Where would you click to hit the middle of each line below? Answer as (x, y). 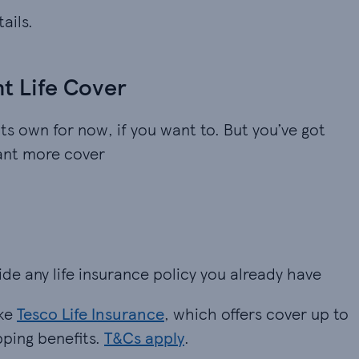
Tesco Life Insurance (91, 313)
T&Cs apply (144, 337)
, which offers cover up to (256, 313)
